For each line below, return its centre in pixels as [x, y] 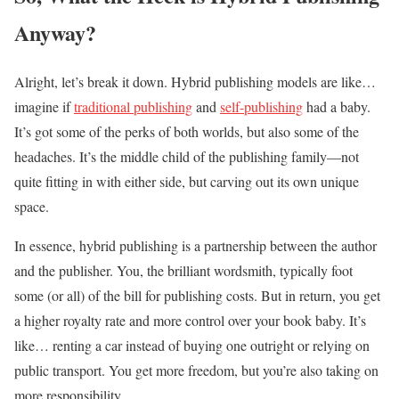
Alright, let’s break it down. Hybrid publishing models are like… [195, 81]
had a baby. [337, 106]
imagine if [44, 106]
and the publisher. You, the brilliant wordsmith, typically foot [183, 270]
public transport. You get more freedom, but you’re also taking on [196, 370]
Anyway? [55, 33]
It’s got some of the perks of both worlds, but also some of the [187, 131]
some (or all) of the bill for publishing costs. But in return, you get [197, 295]
